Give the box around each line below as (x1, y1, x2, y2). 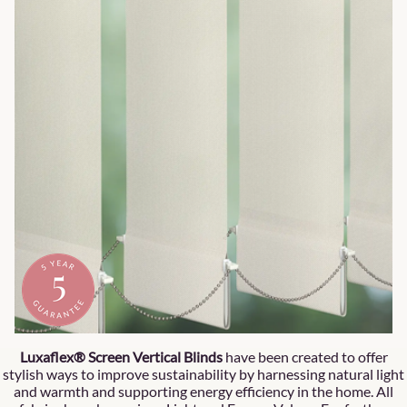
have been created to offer (222, 348, 388, 366)
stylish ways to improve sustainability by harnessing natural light (3, 365, 404, 383)
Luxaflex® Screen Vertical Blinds (19, 348, 223, 366)
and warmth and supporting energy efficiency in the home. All (14, 382, 393, 401)
